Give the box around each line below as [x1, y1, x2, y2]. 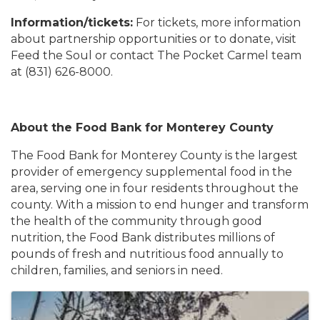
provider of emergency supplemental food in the [11, 165, 292, 179]
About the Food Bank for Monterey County [11, 121, 274, 134]
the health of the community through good [11, 214, 262, 228]
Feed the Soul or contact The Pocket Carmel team [11, 49, 301, 62]
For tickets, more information [133, 16, 301, 29]
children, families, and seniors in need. [11, 264, 223, 277]
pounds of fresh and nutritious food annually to [11, 247, 284, 261]
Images [10, 289, 96, 317]
